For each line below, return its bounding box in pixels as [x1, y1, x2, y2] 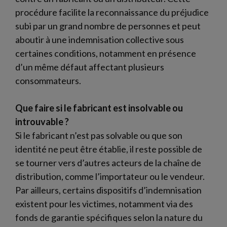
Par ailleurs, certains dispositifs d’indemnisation [15, 184, 202, 196]
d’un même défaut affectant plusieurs [15, 61, 164, 72]
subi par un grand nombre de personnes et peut [15, 20, 201, 31]
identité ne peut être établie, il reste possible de [15, 143, 202, 155]
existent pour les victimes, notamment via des [15, 198, 193, 209]
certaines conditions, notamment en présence [15, 47, 196, 59]
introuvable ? [15, 116, 69, 127]
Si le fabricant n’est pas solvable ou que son [15, 129, 182, 141]
